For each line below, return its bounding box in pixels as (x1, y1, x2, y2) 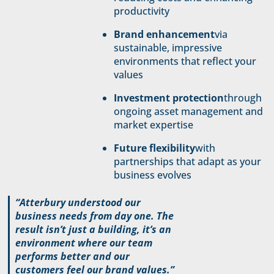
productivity (114, 4, 170, 18)
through (224, 91, 262, 105)
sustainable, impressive (114, 41, 223, 55)
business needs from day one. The (15, 209, 174, 223)
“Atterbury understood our (15, 195, 141, 209)
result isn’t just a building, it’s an (15, 222, 171, 236)
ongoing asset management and (114, 105, 264, 119)
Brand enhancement (114, 28, 215, 42)
